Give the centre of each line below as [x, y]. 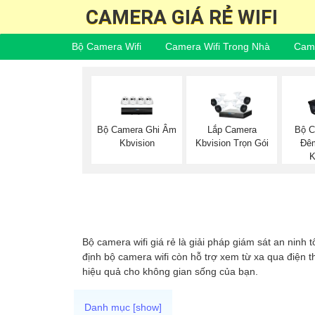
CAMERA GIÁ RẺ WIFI [182, 17]
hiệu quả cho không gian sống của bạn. [170, 271]
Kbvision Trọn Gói [232, 143]
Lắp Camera [232, 130]
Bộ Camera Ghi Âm [137, 129]
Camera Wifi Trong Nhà [217, 46]
